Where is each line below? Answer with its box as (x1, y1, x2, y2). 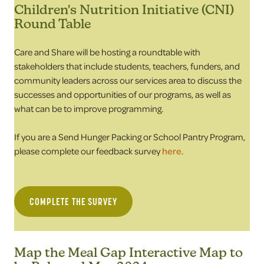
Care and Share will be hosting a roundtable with (14, 46, 200, 58)
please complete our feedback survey (14, 145, 162, 157)
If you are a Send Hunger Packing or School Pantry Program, (14, 131, 245, 143)
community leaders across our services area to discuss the (14, 74, 242, 86)
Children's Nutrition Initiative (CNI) (14, 2, 234, 17)
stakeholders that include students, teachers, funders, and (14, 60, 240, 72)
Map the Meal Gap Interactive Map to (14, 245, 243, 260)
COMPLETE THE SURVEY (29, 196, 118, 207)
